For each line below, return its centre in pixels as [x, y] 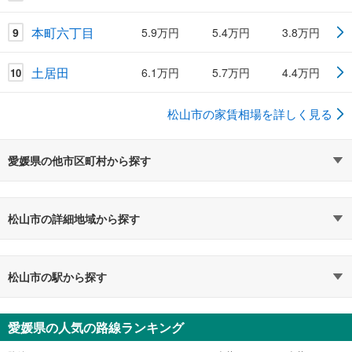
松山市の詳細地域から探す [74, 218]
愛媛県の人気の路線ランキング [96, 327]
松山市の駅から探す [57, 277]
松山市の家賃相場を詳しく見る [250, 114]
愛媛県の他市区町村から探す [79, 160]
